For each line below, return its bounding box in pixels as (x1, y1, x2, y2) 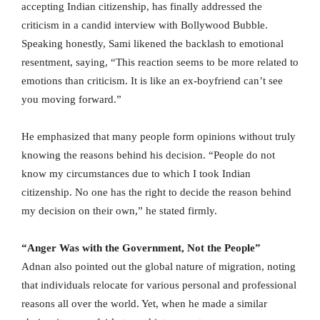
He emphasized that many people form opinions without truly (21, 130, 296, 142)
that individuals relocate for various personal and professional (21, 279, 296, 291)
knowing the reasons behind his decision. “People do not (21, 149, 275, 161)
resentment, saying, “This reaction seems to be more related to (21, 56, 299, 68)
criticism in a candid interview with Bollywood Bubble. (21, 19, 268, 31)
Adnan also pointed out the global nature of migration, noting (21, 260, 296, 272)
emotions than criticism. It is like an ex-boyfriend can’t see (21, 74, 283, 86)
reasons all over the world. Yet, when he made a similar (21, 297, 267, 309)
